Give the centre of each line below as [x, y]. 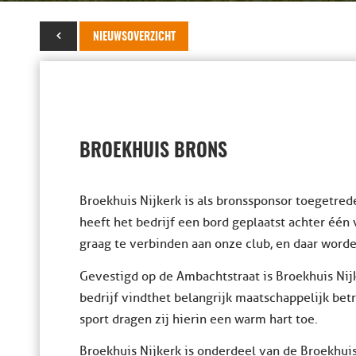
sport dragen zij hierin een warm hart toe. [199, 319]
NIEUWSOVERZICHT [134, 37]
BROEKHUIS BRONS [153, 152]
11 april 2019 [72, 36]
